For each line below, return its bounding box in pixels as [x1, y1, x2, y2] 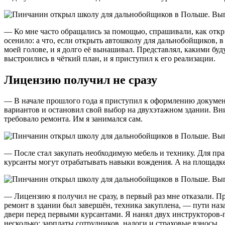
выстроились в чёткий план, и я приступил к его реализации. [4, 54, 215, 63]
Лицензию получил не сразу [4, 73, 157, 86]
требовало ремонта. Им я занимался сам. [4, 115, 143, 124]
